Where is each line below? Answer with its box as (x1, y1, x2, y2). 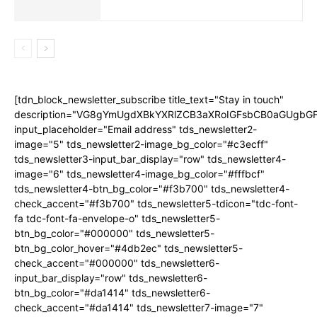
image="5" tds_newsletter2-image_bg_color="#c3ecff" (14, 138, 268, 151)
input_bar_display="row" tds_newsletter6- (14, 272, 207, 284)
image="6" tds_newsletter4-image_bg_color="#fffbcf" (14, 168, 265, 180)
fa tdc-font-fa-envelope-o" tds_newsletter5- (14, 212, 220, 225)
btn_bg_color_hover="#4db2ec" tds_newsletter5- (14, 242, 243, 255)
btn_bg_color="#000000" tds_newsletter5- (14, 227, 214, 240)
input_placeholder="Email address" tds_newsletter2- (14, 123, 257, 136)
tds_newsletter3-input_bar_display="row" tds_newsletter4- (14, 153, 286, 166)
